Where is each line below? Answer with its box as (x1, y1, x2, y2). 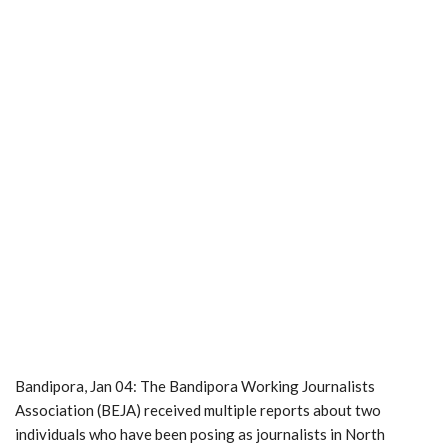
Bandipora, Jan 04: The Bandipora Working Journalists (15, 376, 375, 395)
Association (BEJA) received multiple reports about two (15, 400, 381, 419)
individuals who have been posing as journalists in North (15, 424, 385, 443)
